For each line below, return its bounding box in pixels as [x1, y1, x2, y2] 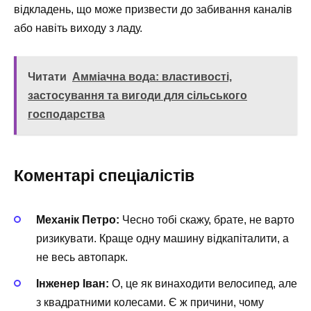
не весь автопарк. [36, 251, 128, 263]
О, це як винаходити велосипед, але [109, 277, 297, 289]
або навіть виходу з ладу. [14, 22, 142, 35]
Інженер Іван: [36, 277, 109, 289]
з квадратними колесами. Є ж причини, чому [36, 296, 264, 308]
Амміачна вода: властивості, [72, 71, 232, 83]
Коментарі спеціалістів [14, 167, 194, 185]
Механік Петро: [36, 213, 119, 226]
